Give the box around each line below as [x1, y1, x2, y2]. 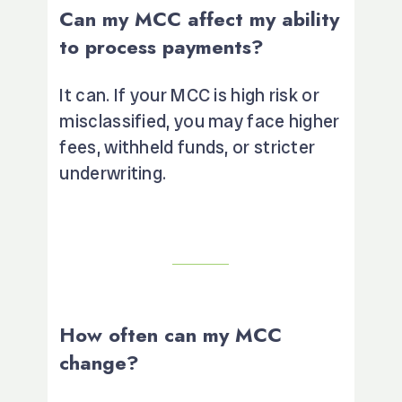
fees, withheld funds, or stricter [59, 135, 316, 159]
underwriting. [59, 161, 167, 185]
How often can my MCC [59, 319, 283, 349]
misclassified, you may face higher [59, 109, 340, 133]
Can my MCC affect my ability [59, 4, 340, 33]
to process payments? [59, 31, 265, 61]
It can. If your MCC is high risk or [59, 83, 319, 107]
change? [59, 347, 140, 377]
